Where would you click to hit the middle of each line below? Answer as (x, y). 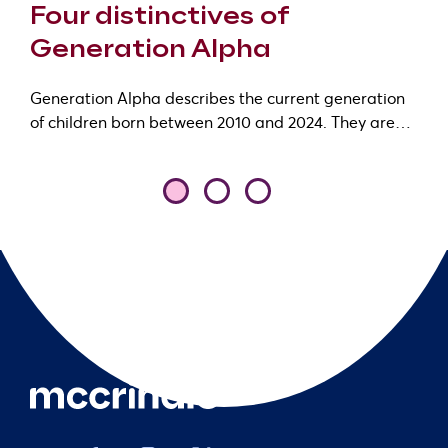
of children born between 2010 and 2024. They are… (220, 121)
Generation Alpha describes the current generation (217, 97)
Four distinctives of (159, 16)
